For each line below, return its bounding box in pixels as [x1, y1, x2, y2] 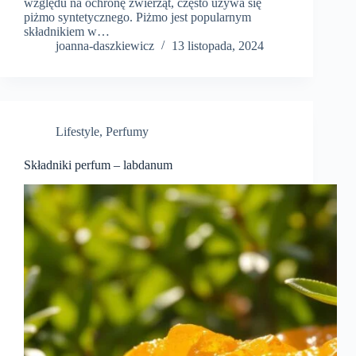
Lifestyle [56, 125, 99, 139]
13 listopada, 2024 [172, 39, 264, 53]
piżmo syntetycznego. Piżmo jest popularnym [24, 10, 251, 25]
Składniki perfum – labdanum [24, 158, 172, 172]
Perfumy [106, 125, 149, 139]
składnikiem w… [24, 25, 110, 39]
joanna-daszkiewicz [56, 39, 154, 53]
